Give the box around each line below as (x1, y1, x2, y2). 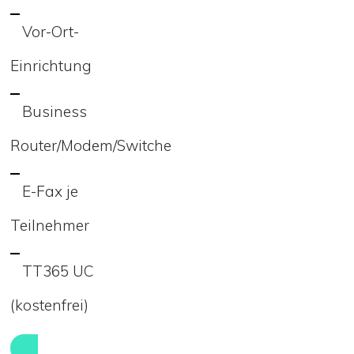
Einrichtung (10, 55, 92, 75)
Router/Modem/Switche (10, 135, 171, 155)
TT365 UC (22, 261, 94, 281)
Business (22, 101, 87, 121)
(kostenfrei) (10, 295, 88, 314)
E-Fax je (22, 181, 78, 201)
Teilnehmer (10, 215, 89, 235)
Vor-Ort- (22, 21, 79, 41)
